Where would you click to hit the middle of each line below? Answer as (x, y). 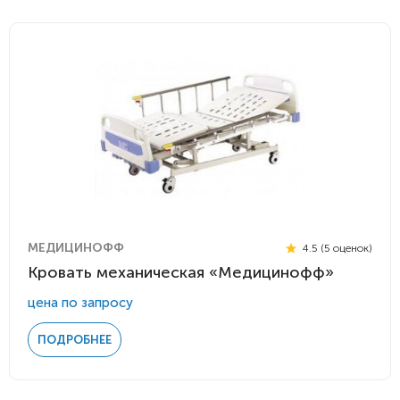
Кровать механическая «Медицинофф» (181, 272)
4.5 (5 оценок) (336, 248)
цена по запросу (80, 303)
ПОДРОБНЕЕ (75, 340)
